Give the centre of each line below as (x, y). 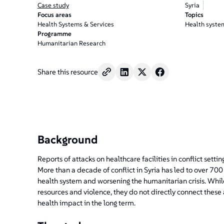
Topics (194, 15)
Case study (53, 5)
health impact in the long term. (86, 203)
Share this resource (67, 71)
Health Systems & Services (75, 24)
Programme (54, 34)
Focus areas (54, 15)
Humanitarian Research (71, 43)
